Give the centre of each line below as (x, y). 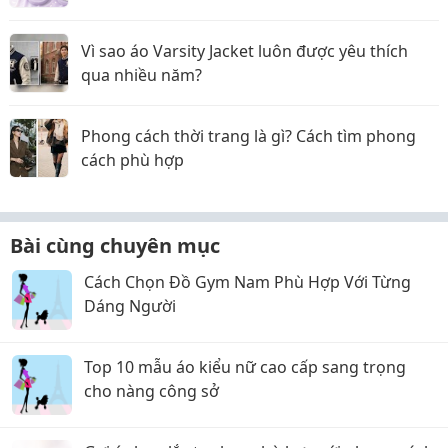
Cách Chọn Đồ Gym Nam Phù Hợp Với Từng (247, 282)
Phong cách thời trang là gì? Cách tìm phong (248, 136)
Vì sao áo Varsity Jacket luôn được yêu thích (244, 51)
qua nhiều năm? (141, 75)
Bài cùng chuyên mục (115, 245)
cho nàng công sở (151, 391)
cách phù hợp (132, 160)
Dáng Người (130, 306)
